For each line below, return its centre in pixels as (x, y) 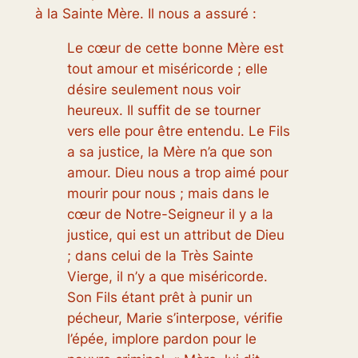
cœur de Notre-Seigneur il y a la (170, 215)
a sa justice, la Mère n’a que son (169, 152)
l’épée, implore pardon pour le (161, 339)
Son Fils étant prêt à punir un (159, 298)
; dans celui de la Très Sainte (160, 256)
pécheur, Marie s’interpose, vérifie (175, 318)
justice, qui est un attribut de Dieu (175, 235)
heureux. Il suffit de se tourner (163, 111)
